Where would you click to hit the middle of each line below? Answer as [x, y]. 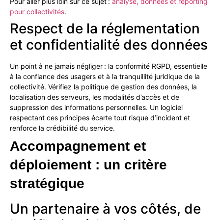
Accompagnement [70, 146]
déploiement [51, 165]
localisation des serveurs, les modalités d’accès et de [95, 97]
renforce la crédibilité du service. [62, 128]
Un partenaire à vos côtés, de [105, 209]
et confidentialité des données [109, 45]
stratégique [47, 184]
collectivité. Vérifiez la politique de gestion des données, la [103, 87]
